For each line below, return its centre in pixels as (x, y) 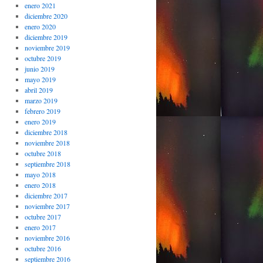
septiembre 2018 (47, 164)
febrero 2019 (42, 111)
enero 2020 (40, 26)
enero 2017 (40, 227)
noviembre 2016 (47, 238)
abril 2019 (38, 90)
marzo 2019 (41, 100)
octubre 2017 (43, 217)
